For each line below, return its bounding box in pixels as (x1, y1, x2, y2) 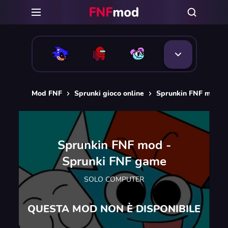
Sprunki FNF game (62, 153, 166, 169)
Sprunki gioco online (74, 89, 144, 98)
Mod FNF (31, 89, 62, 98)
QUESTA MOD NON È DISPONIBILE (27, 202, 201, 216)
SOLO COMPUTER (84, 174, 144, 184)
